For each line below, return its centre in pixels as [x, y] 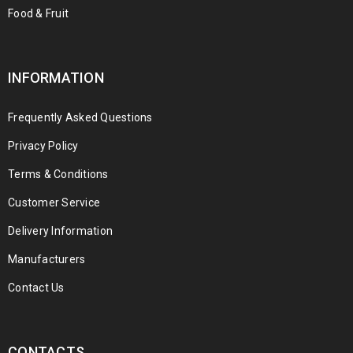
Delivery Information [60, 231]
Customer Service [54, 203]
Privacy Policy [43, 146]
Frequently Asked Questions [80, 117]
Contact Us [36, 288]
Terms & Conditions [58, 174]
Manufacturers [47, 259]
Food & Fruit [38, 13]
